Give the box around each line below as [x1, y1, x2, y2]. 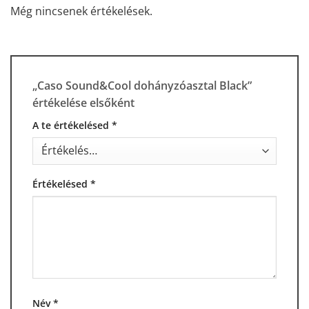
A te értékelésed [32, 119, 112, 132]
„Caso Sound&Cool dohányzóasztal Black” [32, 78, 252, 94]
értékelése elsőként [32, 95, 137, 111]
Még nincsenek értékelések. [10, 3, 152, 19]
